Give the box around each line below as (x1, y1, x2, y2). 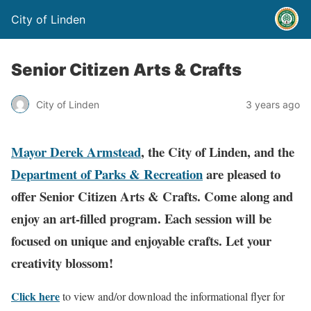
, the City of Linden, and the (141, 142, 294, 161)
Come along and (204, 186, 293, 205)
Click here (11, 288, 60, 305)
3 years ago (246, 98, 300, 110)
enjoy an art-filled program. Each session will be (11, 208, 271, 228)
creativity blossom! (11, 253, 113, 272)
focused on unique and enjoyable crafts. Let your (11, 230, 271, 250)
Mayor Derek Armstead (11, 142, 141, 161)
